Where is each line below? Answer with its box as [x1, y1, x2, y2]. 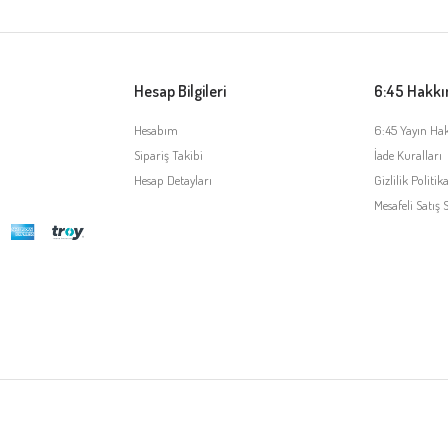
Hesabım [134, 121, 178, 138]
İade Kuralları [374, 146, 443, 163]
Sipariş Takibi [134, 146, 203, 163]
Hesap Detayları [134, 171, 212, 188]
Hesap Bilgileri [134, 80, 226, 101]
